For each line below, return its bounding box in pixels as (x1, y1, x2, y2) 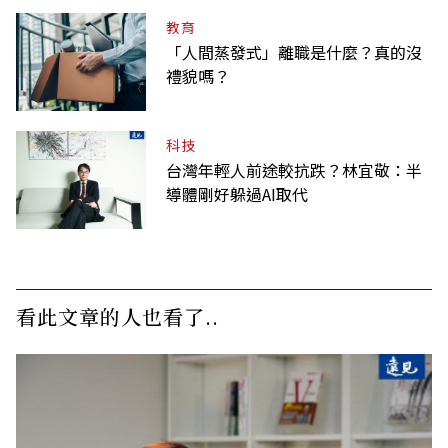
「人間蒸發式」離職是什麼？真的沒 (166, 40, 422, 65)
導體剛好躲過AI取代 (166, 182, 308, 207)
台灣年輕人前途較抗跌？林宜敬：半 (166, 158, 422, 183)
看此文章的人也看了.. (16, 302, 219, 332)
